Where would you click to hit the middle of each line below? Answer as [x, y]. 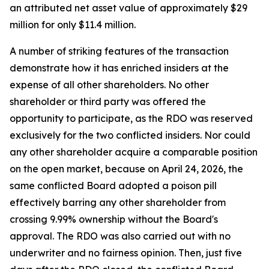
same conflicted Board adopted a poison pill [113, 186]
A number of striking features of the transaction [119, 51]
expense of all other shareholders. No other [109, 85]
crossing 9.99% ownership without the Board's [114, 219]
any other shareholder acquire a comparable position [134, 152]
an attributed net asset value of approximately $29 [128, 8]
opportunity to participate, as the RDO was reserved [131, 118]
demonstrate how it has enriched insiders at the [119, 68]
